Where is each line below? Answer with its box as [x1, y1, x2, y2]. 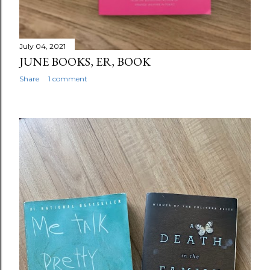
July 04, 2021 [19, 41, 66, 51]
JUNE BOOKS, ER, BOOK [19, 53, 151, 69]
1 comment [48, 74, 87, 83]
